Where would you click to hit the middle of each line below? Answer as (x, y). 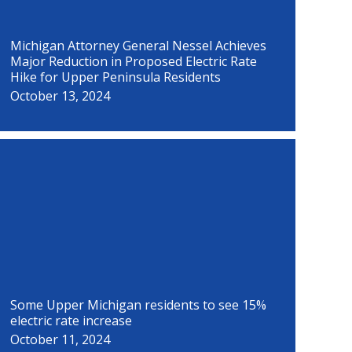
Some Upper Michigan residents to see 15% (138, 305)
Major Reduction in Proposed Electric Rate (133, 61)
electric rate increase (71, 321)
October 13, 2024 (60, 96)
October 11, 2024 (60, 339)
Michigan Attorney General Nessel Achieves (138, 46)
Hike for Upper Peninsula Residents (115, 77)
